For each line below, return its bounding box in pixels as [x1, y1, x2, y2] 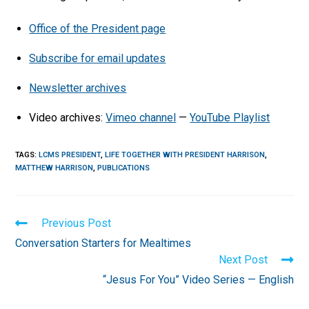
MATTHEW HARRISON [15, 163, 94, 172]
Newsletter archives [29, 81, 127, 94]
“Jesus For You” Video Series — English [102, 272, 294, 286]
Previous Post [41, 216, 112, 230]
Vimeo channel [106, 110, 177, 124]
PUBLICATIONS [97, 163, 150, 172]
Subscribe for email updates [29, 51, 166, 65]
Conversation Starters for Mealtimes [15, 236, 192, 250]
